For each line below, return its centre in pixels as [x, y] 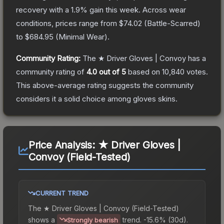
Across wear [164, 9]
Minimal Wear [81, 36]
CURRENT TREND [62, 193]
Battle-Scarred [172, 23]
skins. [167, 98]
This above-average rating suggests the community [105, 85]
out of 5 [111, 71]
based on [144, 71]
